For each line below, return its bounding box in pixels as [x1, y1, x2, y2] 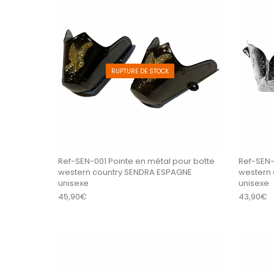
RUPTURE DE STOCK [111, 66, 169, 76]
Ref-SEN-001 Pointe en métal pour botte [57, 155, 215, 168]
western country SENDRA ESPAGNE [57, 166, 192, 179]
